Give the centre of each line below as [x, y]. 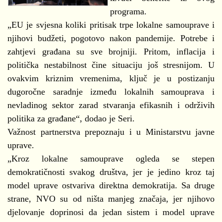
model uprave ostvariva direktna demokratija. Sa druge [111, 186]
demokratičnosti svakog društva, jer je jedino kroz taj [111, 172]
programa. [128, 12]
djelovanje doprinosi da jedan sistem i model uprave [111, 212]
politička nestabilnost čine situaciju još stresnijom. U [111, 65]
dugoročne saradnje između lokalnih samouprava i [111, 92]
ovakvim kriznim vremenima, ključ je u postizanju [111, 79]
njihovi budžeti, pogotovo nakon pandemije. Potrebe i [111, 38]
